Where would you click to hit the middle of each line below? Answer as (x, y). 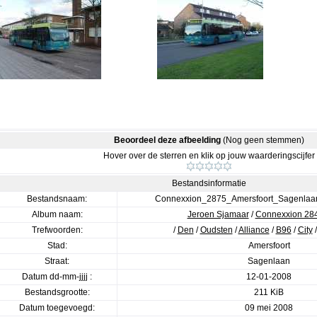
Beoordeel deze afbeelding (167, 140)
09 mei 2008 (269, 308)
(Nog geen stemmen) (263, 140)
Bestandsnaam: (57, 199)
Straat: (57, 261)
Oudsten (216, 230)
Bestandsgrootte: (57, 292)
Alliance (254, 230)
